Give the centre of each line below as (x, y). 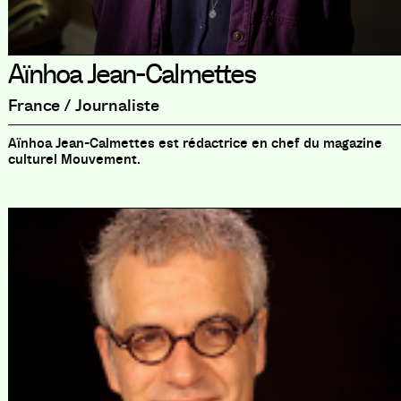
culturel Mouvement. (74, 159)
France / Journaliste (83, 105)
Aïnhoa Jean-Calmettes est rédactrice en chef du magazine (195, 143)
